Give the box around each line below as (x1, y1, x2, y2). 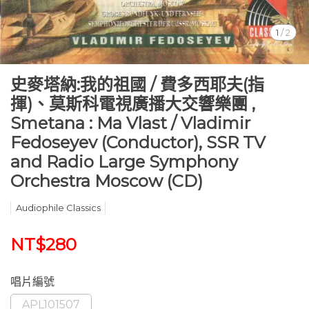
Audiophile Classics (15, 202, 101, 213)
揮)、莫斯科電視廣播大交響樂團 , (10, 94, 255, 114)
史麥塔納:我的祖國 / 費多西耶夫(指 (10, 74, 264, 94)
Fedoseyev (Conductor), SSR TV (10, 132, 266, 152)
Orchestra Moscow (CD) (10, 171, 203, 191)
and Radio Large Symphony (10, 152, 238, 172)
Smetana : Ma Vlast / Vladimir (10, 113, 250, 133)
